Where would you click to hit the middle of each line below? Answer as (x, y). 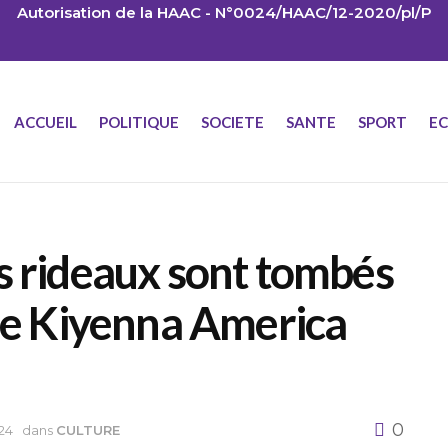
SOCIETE (232, 121)
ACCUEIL (45, 121)
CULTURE (88, 430)
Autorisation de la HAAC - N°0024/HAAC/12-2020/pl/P (224, 12)
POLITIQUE (139, 121)
